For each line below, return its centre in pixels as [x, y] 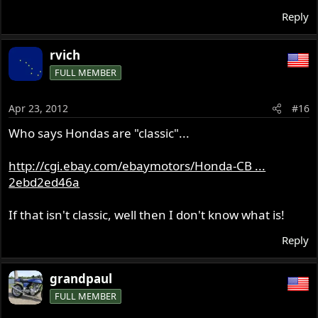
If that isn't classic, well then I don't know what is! [147, 215]
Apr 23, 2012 [39, 109]
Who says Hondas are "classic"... [99, 133]
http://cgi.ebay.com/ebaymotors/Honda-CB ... [137, 166]
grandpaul [81, 279]
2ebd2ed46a [44, 182]
